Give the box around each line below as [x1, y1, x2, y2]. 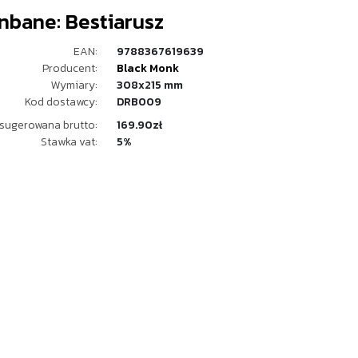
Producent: [42, 60, 97, 77]
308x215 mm [117, 77, 183, 93]
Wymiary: [51, 77, 97, 93]
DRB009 [117, 93, 161, 110]
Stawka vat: [41, 133, 97, 150]
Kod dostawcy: [25, 93, 97, 110]
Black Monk [117, 60, 179, 77]
